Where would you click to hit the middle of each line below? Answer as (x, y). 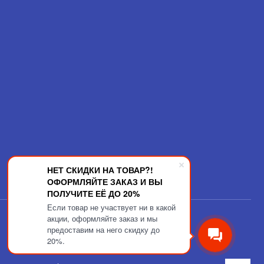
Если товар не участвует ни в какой (111, 207)
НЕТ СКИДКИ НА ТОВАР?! (100, 170)
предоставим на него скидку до (103, 230)
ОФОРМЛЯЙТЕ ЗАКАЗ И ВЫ (105, 181)
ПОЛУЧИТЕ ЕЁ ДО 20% (93, 193)
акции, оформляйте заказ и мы (102, 218)
